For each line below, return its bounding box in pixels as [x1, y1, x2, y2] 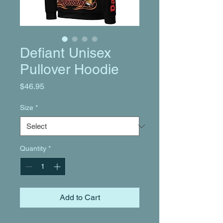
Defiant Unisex [20, 45, 111, 61]
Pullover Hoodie [20, 61, 119, 77]
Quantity [20, 144, 46, 152]
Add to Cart [59, 193, 100, 202]
